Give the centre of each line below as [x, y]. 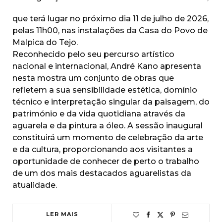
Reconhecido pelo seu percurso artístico [93, 55]
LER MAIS [62, 214]
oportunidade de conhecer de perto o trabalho [106, 162]
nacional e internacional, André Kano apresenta [107, 66]
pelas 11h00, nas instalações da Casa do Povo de [110, 31]
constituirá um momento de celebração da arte [108, 138]
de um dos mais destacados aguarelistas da [102, 173]
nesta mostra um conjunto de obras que [93, 78]
